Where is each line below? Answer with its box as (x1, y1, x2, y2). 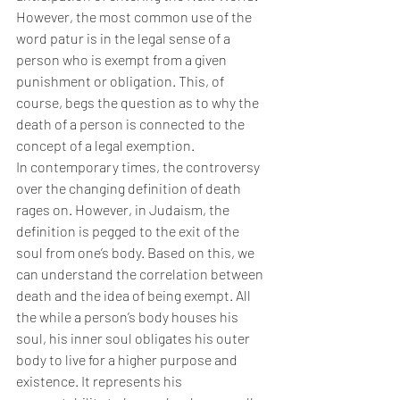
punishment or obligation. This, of (16, 72, 227, 90)
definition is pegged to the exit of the (16, 222, 242, 240)
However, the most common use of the (16, 8, 254, 26)
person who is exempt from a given (16, 51, 229, 69)
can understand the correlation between (16, 265, 266, 283)
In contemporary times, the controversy (16, 158, 262, 176)
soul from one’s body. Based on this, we (16, 244, 257, 262)
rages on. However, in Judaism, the (16, 201, 232, 219)
